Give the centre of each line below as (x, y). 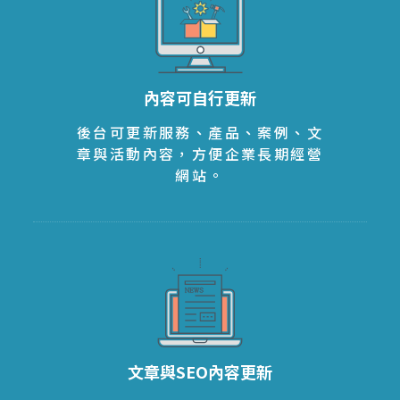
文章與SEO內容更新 (200, 371)
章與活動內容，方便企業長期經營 (200, 153)
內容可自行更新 (200, 97)
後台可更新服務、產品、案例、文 (200, 132)
